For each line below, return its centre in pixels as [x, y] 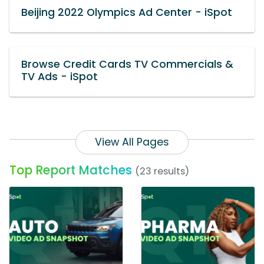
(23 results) [162, 171]
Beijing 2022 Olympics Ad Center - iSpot [127, 13]
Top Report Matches [71, 170]
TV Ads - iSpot [60, 77]
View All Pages [132, 142]
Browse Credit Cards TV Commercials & [127, 65]
